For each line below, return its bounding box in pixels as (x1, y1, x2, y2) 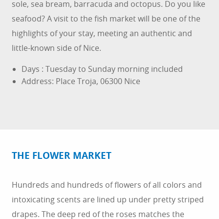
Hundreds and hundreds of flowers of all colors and (12, 179, 202, 191)
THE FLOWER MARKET (12, 149, 111, 162)
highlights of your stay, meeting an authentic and (12, 28, 192, 39)
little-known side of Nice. (12, 43, 101, 54)
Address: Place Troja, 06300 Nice (22, 76, 140, 87)
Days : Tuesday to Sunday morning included (22, 64, 183, 75)
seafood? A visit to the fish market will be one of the (12, 13, 200, 24)
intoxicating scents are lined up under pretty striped (12, 194, 204, 205)
